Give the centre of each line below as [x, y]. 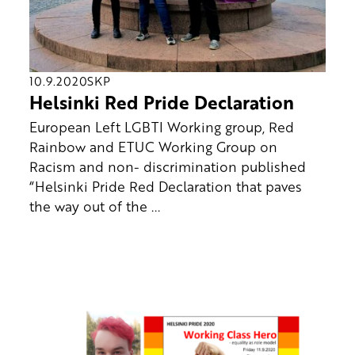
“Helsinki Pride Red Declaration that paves [165, 186]
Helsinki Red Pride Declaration [161, 103]
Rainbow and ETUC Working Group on [153, 146]
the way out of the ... [94, 206]
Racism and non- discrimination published [167, 166]
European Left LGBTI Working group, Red [161, 126]
